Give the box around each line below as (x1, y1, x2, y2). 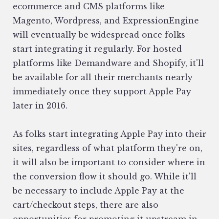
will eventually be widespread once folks (13, 30, 185, 40)
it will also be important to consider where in (13, 157, 205, 168)
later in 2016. (13, 101, 67, 111)
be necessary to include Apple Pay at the (13, 186, 184, 196)
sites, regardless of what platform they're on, (13, 143, 202, 153)
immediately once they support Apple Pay (13, 87, 191, 97)
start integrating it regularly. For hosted (13, 44, 182, 54)
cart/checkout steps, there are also (13, 200, 158, 210)
